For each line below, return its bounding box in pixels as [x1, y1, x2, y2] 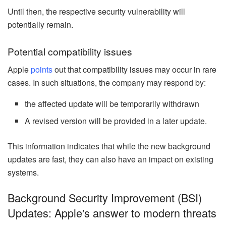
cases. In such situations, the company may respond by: [8, 77, 206, 89]
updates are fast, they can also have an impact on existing [8, 153, 213, 165]
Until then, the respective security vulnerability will [8, 6, 185, 18]
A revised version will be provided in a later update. [25, 115, 207, 127]
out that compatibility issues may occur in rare [52, 64, 216, 76]
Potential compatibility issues [8, 44, 132, 58]
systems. [8, 166, 39, 179]
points [31, 64, 52, 76]
